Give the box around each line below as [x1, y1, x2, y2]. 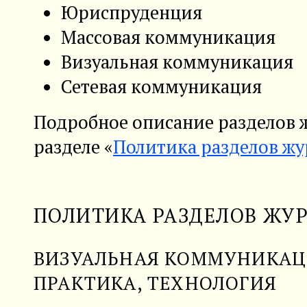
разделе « [34, 134, 113, 159]
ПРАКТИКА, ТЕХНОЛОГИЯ [34, 270, 277, 295]
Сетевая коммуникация [61, 73, 262, 99]
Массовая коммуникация [61, 24, 275, 49]
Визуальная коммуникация [61, 49, 293, 74]
